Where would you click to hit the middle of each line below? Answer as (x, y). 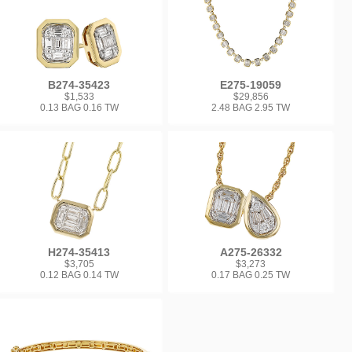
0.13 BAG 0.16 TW (79, 108)
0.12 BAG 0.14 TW (79, 275)
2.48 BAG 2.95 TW (251, 108)
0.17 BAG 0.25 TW (251, 275)
